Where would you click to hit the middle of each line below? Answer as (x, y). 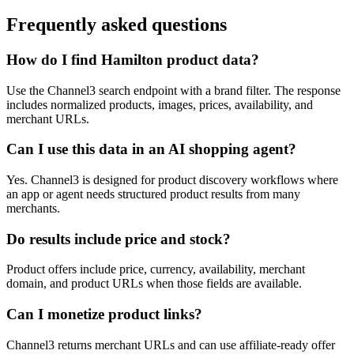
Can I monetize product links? (104, 314)
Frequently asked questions (117, 24)
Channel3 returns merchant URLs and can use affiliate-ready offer (171, 345)
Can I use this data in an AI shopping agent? (151, 149)
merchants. (33, 209)
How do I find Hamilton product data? (133, 59)
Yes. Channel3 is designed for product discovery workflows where (172, 180)
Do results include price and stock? (119, 239)
